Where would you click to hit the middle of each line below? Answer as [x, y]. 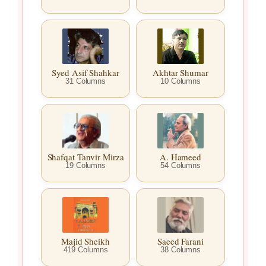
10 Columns [180, 81]
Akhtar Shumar [180, 73]
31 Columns [85, 81]
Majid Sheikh [85, 241]
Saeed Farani [180, 241]
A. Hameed [180, 157]
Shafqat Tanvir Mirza [85, 157]
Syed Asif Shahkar [85, 73]
